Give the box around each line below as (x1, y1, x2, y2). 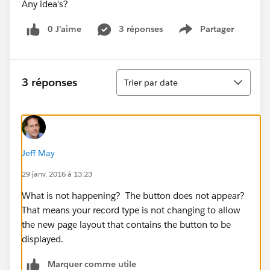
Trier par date (124, 77, 178, 88)
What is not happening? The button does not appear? (22, 189, 245, 201)
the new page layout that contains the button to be (22, 218, 231, 230)
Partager (200, 24, 234, 34)
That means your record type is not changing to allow (22, 204, 240, 216)
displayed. (22, 233, 63, 245)
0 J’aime (48, 24, 81, 34)
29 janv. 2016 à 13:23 (22, 168, 92, 179)
